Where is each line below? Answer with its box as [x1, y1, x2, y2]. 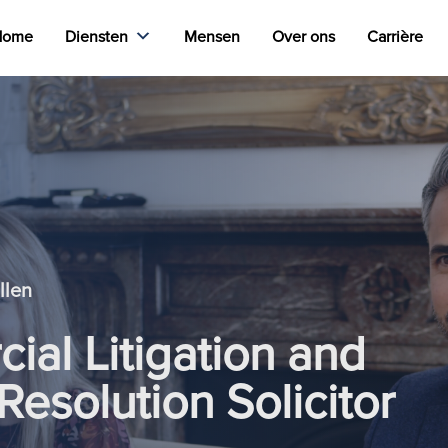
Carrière [367, 25, 423, 47]
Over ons [272, 25, 335, 47]
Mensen [184, 25, 240, 47]
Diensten [65, 25, 128, 47]
